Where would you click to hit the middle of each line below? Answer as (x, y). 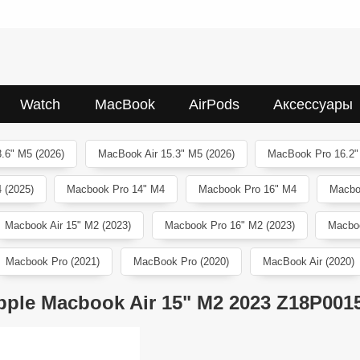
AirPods (214, 104)
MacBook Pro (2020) (181, 261)
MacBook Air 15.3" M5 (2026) (166, 153)
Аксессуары (313, 104)
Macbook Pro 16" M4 (247, 190)
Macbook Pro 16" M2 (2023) (229, 226)
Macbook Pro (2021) (53, 261)
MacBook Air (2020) (308, 261)
